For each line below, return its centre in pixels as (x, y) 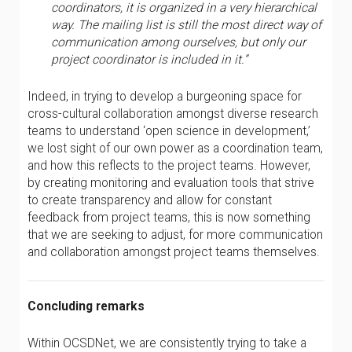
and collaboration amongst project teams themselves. (174, 252)
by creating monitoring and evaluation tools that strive (171, 183)
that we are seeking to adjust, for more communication (175, 235)
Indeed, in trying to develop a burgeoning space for (165, 96)
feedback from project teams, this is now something (169, 217)
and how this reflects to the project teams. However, (169, 165)
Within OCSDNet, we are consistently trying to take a (167, 343)
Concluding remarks (86, 306)
